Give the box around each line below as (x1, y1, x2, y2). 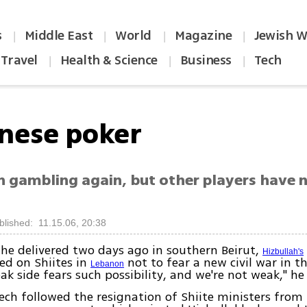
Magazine (175, 26, 232, 45)
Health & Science (60, 51, 158, 70)
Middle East (24, 26, 93, 45)
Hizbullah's (262, 247, 304, 257)
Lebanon (90, 259, 125, 269)
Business (180, 51, 232, 70)
